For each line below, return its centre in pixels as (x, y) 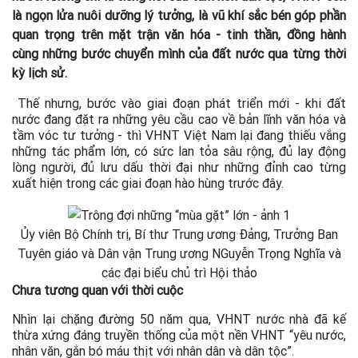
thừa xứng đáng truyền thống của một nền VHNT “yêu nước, (179, 334)
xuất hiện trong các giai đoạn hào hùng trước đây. (148, 183)
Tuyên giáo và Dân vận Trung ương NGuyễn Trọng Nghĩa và (179, 253)
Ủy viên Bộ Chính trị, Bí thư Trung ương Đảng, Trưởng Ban (179, 234)
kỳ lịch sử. (40, 72)
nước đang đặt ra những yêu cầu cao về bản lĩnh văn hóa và (179, 119)
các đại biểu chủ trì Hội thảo (179, 272)
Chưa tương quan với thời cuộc (97, 290)
